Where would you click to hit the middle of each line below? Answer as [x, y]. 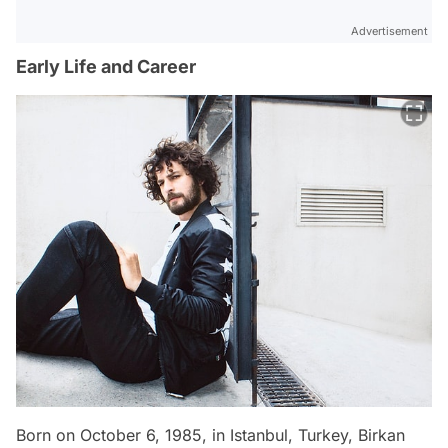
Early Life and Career [106, 66]
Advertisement [389, 31]
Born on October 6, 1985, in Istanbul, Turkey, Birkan [210, 435]
